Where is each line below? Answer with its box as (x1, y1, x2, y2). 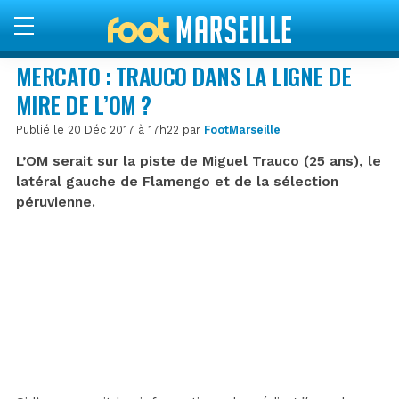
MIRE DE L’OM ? (16, 87, 151, 121)
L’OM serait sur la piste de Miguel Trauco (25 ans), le (16, 152, 381, 169)
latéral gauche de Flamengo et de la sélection (16, 173, 338, 190)
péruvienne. (16, 193, 95, 210)
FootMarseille (204, 122, 281, 136)
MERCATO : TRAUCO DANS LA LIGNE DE (16, 59, 352, 93)
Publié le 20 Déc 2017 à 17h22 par (16, 122, 204, 136)
